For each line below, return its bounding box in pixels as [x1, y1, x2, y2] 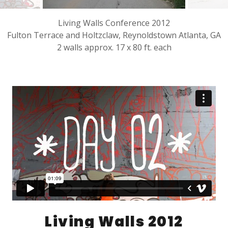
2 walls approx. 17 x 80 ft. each [56, 41, 172, 53]
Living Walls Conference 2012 [58, 17, 170, 28]
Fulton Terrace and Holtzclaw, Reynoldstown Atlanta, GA [7, 29, 221, 41]
